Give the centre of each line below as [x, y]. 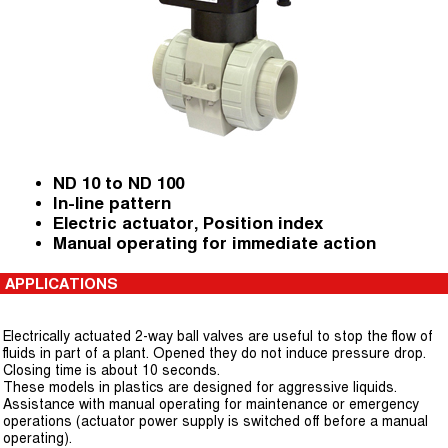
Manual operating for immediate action [214, 243]
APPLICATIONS [61, 283]
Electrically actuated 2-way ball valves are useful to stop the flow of [218, 336]
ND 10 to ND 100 [121, 183]
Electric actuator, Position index [190, 223]
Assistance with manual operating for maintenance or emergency [211, 404]
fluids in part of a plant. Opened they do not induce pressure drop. [214, 353]
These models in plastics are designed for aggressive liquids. [200, 387]
